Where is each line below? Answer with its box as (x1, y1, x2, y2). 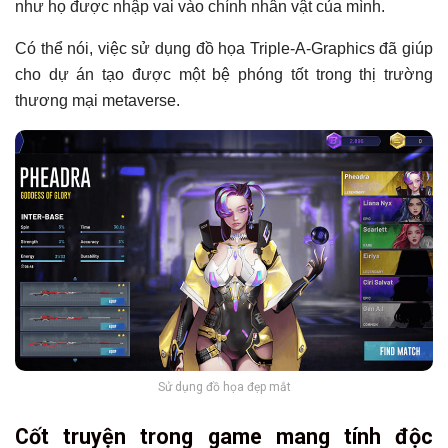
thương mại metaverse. (15, 91, 184, 109)
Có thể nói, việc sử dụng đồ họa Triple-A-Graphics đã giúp (15, 39, 433, 57)
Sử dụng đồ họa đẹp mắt (157, 380, 291, 395)
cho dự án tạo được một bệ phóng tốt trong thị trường (15, 65, 433, 83)
